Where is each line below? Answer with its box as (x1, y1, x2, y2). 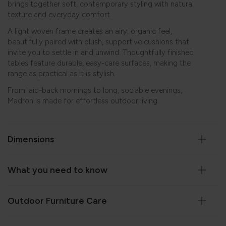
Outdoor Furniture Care (8, 196, 107, 206)
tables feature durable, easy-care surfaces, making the (8, 59, 191, 68)
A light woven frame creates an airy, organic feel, (8, 27, 172, 36)
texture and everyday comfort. (8, 10, 111, 20)
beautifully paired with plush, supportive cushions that (8, 37, 189, 47)
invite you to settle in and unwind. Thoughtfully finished (8, 48, 194, 58)
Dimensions (8, 134, 54, 145)
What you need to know (8, 165, 107, 176)
